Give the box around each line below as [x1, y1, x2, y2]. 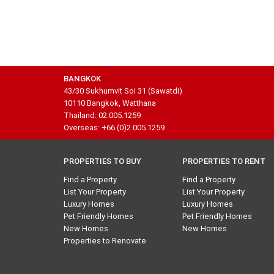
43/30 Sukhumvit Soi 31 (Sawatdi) [64, 86, 182, 96]
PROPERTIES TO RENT [182, 156, 266, 166]
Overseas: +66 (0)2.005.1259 [64, 122, 165, 133]
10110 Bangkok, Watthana [64, 98, 156, 108]
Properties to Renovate [64, 235, 146, 246]
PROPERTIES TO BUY [64, 156, 141, 166]
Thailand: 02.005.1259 [64, 110, 141, 120]
